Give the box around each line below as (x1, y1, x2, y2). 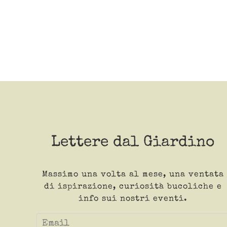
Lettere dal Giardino (51, 135, 215, 150)
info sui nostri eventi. (78, 195, 187, 203)
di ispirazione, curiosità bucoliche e (44, 182, 222, 191)
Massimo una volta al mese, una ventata (42, 170, 224, 179)
